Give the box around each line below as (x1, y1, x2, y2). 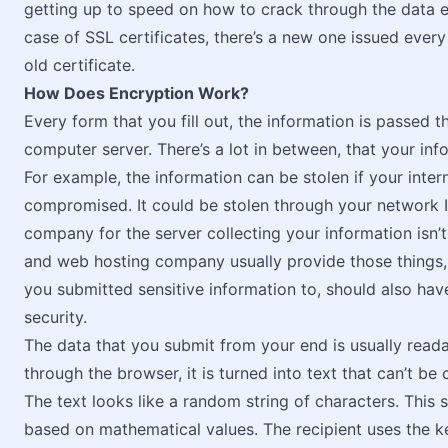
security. (24, 307, 87, 327)
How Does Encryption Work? (24, 83, 249, 103)
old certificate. (24, 55, 135, 75)
